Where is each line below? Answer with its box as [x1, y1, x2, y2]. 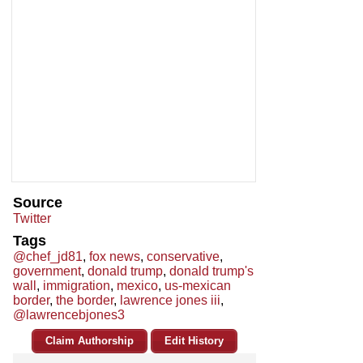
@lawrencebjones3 [13, 308, 125, 322]
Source [13, 194, 62, 211]
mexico [117, 279, 158, 293]
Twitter [13, 211, 51, 226]
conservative [147, 250, 220, 264]
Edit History [164, 335, 224, 348]
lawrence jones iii [120, 293, 220, 308]
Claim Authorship [45, 335, 134, 348]
